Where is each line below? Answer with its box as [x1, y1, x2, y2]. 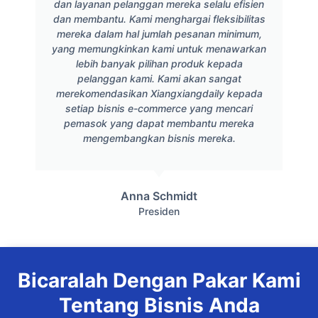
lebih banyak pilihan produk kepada [75, 57, 243, 70]
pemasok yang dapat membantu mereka [64, 117, 254, 130]
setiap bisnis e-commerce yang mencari [65, 102, 253, 115]
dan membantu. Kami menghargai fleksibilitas [53, 13, 265, 26]
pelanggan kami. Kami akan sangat [77, 72, 241, 85]
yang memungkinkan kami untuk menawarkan [52, 43, 266, 55]
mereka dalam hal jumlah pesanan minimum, [56, 28, 262, 40]
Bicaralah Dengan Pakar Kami [17, 268, 301, 292]
